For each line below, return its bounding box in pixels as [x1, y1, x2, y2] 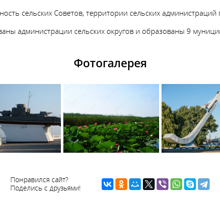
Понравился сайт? [10, 175, 68, 185]
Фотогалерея [73, 55, 147, 71]
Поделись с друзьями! [10, 184, 81, 193]
